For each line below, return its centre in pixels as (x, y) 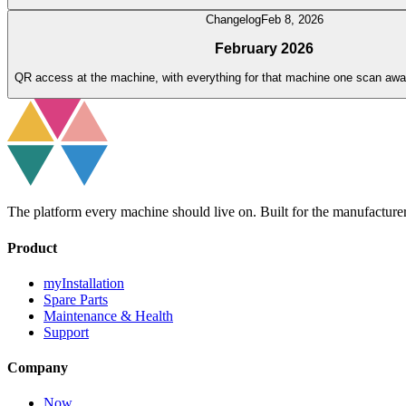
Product (32, 247)
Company (38, 368)
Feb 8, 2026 (292, 19)
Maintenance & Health (108, 315)
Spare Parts (76, 299)
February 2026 (264, 48)
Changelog (233, 19)
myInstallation (84, 283)
